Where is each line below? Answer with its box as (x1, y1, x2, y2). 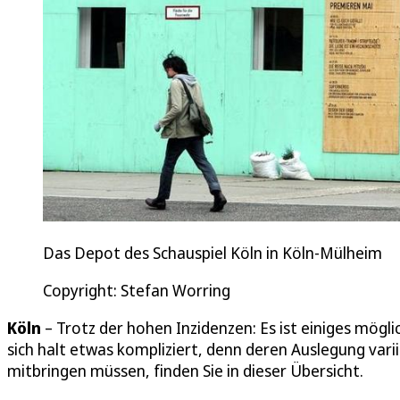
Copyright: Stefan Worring (43, 279, 230, 302)
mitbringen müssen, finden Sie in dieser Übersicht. (7, 360, 363, 382)
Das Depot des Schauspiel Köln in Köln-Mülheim (43, 242, 386, 264)
